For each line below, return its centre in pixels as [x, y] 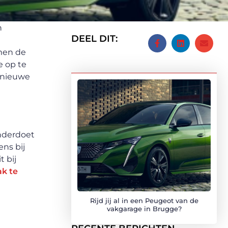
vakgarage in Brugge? [144, 209]
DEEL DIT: [94, 39]
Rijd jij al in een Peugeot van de [144, 201]
